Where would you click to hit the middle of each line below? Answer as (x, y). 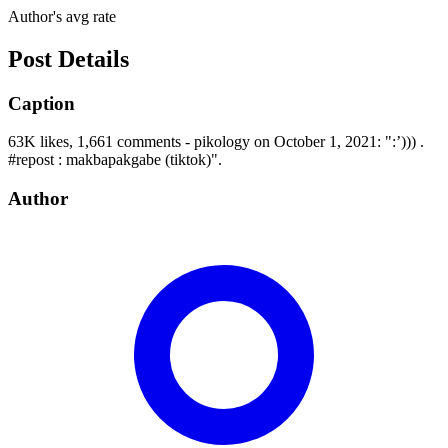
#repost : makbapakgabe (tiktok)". (115, 160)
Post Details (68, 58)
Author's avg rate (62, 16)
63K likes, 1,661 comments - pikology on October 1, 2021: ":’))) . (216, 142)
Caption (41, 103)
